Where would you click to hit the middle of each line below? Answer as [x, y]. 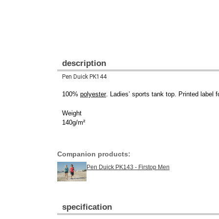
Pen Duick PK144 [84, 77]
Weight [72, 113]
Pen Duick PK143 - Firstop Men [128, 167]
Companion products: [94, 154]
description [84, 64]
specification [87, 207]
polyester [93, 94]
